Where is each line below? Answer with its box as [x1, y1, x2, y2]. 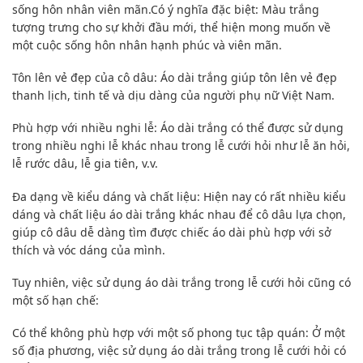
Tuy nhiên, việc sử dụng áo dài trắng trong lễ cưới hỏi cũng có [12, 274, 351, 290]
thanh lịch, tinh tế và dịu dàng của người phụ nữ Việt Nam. [12, 88, 335, 104]
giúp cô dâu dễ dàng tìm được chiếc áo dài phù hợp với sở [12, 224, 331, 240]
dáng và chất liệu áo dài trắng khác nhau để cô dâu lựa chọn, [12, 206, 346, 222]
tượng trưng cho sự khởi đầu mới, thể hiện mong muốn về [12, 19, 331, 36]
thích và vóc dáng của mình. [12, 241, 165, 258]
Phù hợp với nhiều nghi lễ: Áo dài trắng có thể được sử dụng [12, 120, 344, 136]
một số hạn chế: [12, 292, 99, 308]
